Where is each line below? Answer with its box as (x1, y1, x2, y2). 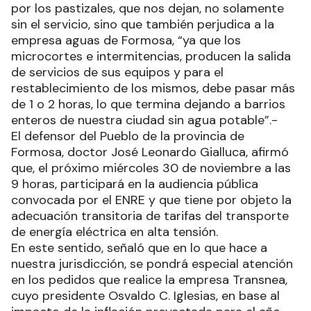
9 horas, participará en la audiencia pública (11, 176, 258, 193)
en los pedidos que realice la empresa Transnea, (11, 271, 287, 289)
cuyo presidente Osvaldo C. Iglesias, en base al (11, 287, 280, 305)
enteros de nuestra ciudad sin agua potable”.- (11, 112, 278, 129)
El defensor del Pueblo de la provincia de (11, 128, 244, 145)
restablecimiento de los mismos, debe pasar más (11, 80, 295, 97)
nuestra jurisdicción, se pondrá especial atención (11, 255, 293, 273)
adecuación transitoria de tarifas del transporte (11, 208, 289, 225)
